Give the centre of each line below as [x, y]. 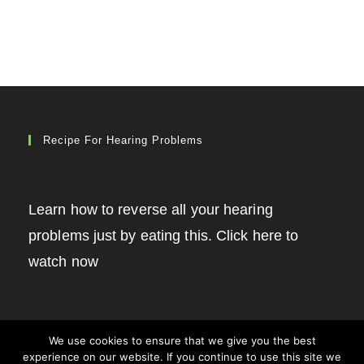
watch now [63, 261]
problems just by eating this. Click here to [164, 235]
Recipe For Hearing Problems [123, 140]
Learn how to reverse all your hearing [151, 209]
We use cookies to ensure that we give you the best [182, 340]
